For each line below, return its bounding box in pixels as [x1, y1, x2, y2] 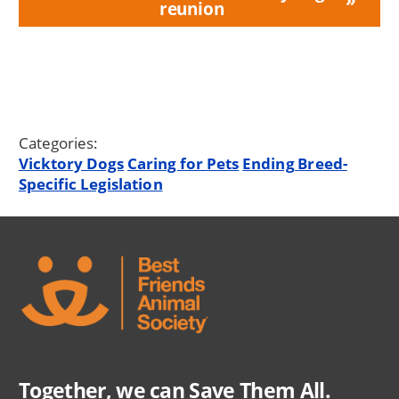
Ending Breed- [242, 153, 347, 175]
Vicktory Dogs [18, 153, 125, 175]
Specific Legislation [18, 174, 163, 195]
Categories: [18, 133, 99, 154]
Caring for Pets [127, 153, 240, 175]
